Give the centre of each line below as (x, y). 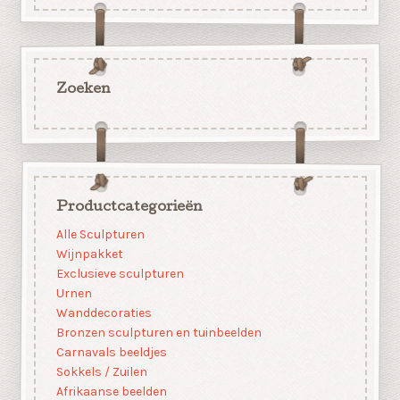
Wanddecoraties (104, 313)
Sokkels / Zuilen (101, 372)
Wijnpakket (89, 254)
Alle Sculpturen (100, 235)
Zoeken (83, 90)
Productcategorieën (129, 208)
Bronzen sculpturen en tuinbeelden (158, 333)
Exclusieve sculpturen (120, 274)
